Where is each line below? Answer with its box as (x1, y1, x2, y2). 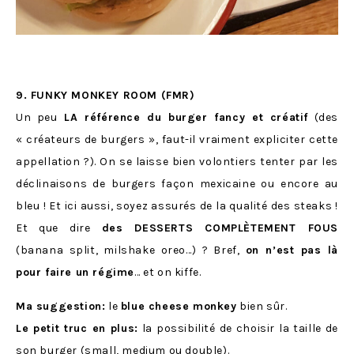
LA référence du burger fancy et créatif (57, 111, 308, 125)
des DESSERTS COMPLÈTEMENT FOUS (101, 221, 339, 235)
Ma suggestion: (16, 299, 106, 314)
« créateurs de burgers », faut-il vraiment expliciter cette (16, 133, 338, 147)
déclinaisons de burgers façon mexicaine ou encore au (16, 177, 338, 191)
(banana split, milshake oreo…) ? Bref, (16, 243, 246, 258)
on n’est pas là (245, 243, 338, 258)
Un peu (16, 111, 58, 125)
